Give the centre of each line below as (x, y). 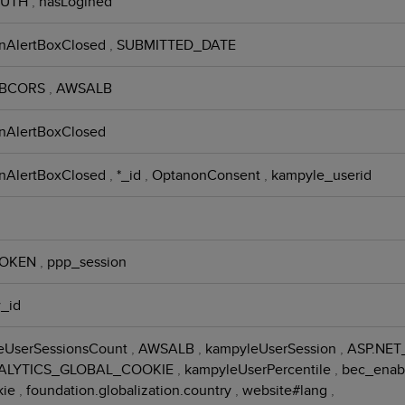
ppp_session (87, 262)
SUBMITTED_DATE (176, 45)
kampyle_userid (321, 175)
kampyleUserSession (273, 349)
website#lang (287, 391)
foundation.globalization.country (131, 391)
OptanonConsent (208, 175)
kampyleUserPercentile (259, 370)
